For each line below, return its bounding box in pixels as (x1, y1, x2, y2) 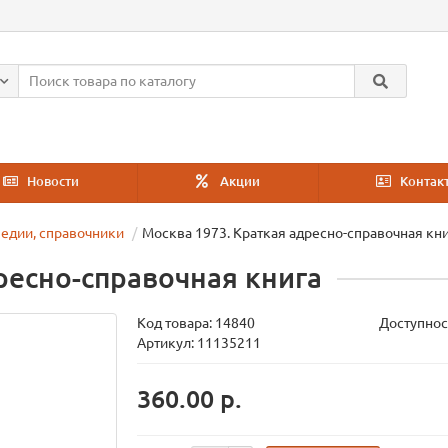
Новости (23, 174, 79, 189)
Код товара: (137, 315, 216, 331)
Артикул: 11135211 (137, 335, 262, 351)
